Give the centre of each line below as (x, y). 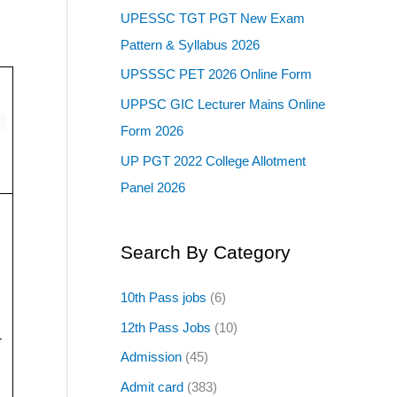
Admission (151, 357)
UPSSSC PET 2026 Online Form (216, 74)
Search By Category (206, 252)
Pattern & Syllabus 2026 (190, 44)
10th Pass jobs (163, 297)
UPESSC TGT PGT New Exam (213, 18)
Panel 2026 (153, 187)
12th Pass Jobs (166, 327)
